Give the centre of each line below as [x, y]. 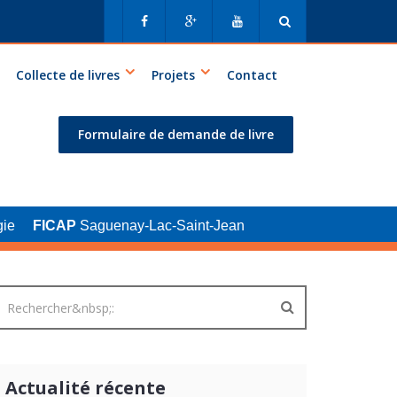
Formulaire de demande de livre [176, 134]
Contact [252, 75]
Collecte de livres [68, 75]
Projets [173, 75]
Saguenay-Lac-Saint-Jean [160, 226]
